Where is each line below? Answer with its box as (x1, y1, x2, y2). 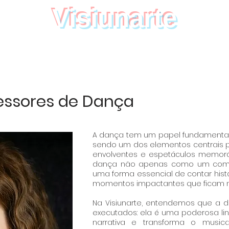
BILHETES (152, 45, 173, 54)
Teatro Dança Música (78, 28, 144, 41)
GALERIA (85, 45, 103, 54)
